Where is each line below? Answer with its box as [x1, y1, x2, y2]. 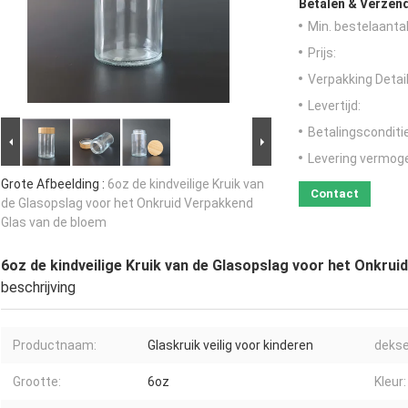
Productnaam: [13, 338, 97, 353]
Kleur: [374, 374, 406, 390]
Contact [311, 187, 359, 201]
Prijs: [308, 46, 336, 61]
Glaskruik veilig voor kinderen [148, 338, 313, 353]
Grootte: [13, 374, 61, 390]
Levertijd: [308, 98, 361, 114]
